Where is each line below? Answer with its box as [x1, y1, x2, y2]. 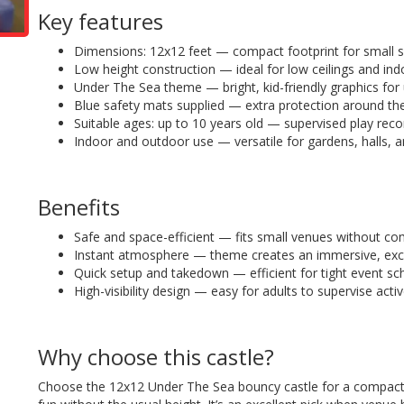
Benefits [38, 192, 121, 223]
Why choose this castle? [38, 342, 275, 372]
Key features [38, 6, 164, 37]
